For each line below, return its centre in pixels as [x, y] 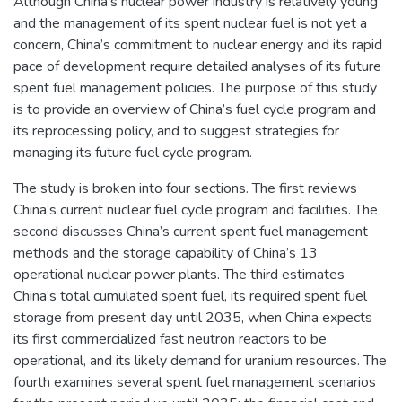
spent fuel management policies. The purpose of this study [195, 87]
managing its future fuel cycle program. [133, 152]
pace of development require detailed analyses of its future [197, 66]
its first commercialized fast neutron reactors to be [170, 339]
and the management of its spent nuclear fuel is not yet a [190, 23]
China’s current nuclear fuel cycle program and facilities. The [196, 210]
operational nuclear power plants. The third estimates [179, 274]
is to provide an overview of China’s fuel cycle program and [195, 109]
